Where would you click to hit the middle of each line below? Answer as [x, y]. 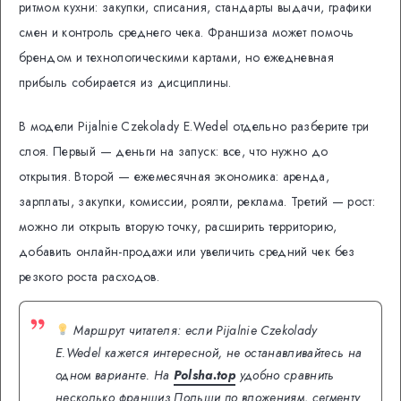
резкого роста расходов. [90, 276]
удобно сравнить [285, 375]
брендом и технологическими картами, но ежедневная [177, 57]
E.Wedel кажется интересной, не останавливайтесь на [209, 352]
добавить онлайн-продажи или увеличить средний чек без [187, 251]
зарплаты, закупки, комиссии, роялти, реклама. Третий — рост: [197, 201]
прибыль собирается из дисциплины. [125, 82]
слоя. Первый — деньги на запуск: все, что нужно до [174, 151]
